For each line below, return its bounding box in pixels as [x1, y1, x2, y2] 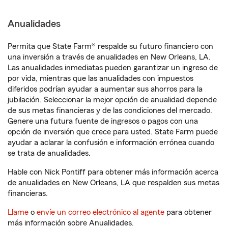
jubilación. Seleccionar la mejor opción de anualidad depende [8, 96, 217, 104]
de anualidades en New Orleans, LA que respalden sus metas [8, 179, 219, 187]
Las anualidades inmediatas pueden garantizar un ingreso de [8, 64, 218, 72]
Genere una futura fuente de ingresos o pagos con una [8, 117, 198, 126]
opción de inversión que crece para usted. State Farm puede [8, 128, 218, 136]
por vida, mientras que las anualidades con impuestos [8, 74, 193, 83]
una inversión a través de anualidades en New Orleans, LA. [8, 53, 211, 62]
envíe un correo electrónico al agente [37, 208, 164, 217]
